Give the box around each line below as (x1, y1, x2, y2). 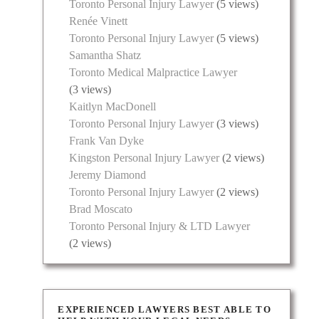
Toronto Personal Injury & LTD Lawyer (69, 220, 251, 233)
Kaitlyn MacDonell (69, 100, 157, 113)
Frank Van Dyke (69, 135, 145, 147)
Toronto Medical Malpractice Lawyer (69, 66, 238, 79)
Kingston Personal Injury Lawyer (69, 152, 220, 164)
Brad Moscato (69, 203, 133, 216)
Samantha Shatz (69, 49, 142, 62)
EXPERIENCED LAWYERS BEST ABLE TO (58, 304, 272, 315)
